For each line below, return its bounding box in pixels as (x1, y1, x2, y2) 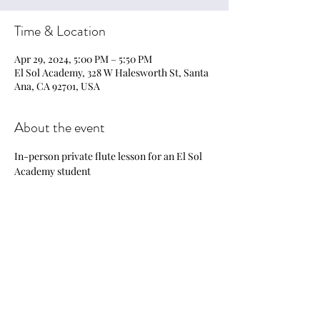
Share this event (14, 240, 103, 261)
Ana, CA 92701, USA (14, 79, 100, 93)
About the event (14, 117, 105, 138)
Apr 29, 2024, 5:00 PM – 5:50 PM (14, 52, 152, 66)
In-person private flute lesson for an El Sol (14, 149, 204, 163)
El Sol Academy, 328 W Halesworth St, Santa (14, 66, 209, 79)
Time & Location (14, 21, 106, 41)
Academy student (14, 164, 91, 178)
